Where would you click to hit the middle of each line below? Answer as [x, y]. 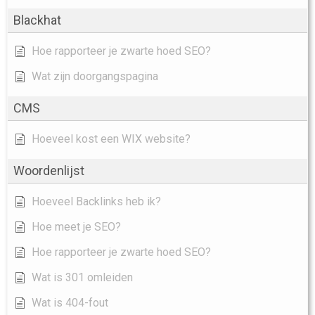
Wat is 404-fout [70, 303]
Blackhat [37, 20]
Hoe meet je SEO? [76, 227]
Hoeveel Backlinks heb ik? [96, 202]
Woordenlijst [49, 171]
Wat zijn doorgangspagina [95, 77]
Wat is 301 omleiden [82, 278]
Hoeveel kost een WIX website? [111, 139]
